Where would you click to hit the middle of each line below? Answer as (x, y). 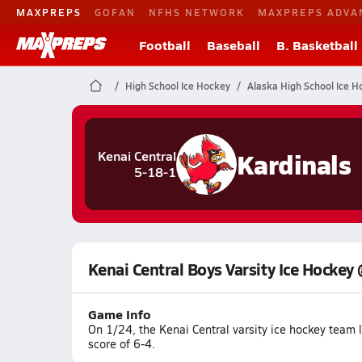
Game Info (119, 314)
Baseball (234, 45)
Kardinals (294, 164)
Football (165, 45)
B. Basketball (317, 45)
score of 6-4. (121, 344)
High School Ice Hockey (177, 86)
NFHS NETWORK (197, 12)
